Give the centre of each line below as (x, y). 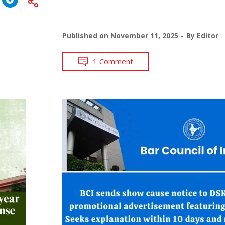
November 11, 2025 (144, 35)
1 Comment (113, 61)
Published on (86, 35)
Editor (207, 35)
